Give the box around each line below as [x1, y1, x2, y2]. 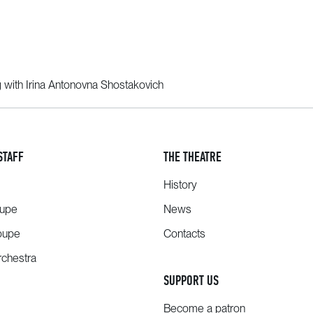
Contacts [163, 227, 205, 240]
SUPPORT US [163, 272, 219, 289]
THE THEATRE [163, 149, 221, 165]
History [163, 178, 197, 191]
